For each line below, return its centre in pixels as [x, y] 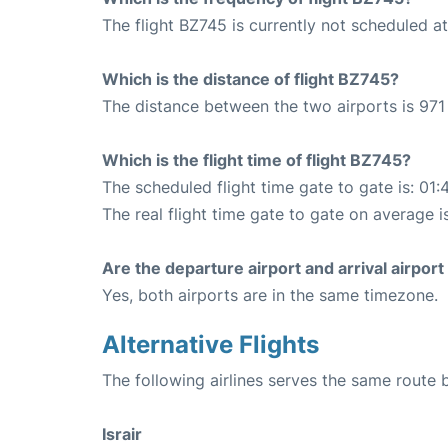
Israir [122, 433]
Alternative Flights [210, 344]
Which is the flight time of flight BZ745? [256, 159]
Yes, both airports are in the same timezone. [270, 294]
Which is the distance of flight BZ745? [250, 78]
